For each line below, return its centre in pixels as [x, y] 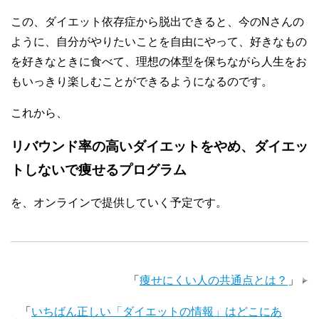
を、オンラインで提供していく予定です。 [119, 203]
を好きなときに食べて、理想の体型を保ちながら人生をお [159, 62]
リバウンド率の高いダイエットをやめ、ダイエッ [159, 146]
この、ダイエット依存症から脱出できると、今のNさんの [157, 22]
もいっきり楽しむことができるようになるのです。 [142, 82]
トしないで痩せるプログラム [99, 170]
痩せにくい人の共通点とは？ [214, 280]
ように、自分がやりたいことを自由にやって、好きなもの [159, 42]
